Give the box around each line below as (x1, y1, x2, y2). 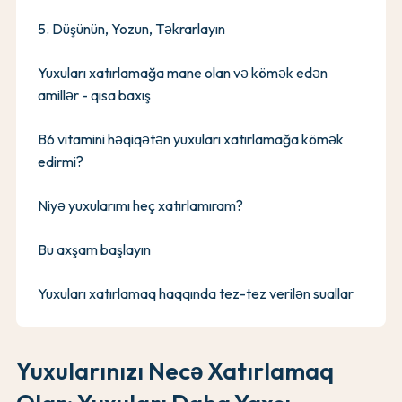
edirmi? (38, 152, 83, 170)
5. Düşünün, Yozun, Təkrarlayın (38, 19, 225, 38)
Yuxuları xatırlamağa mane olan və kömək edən (38, 63, 328, 82)
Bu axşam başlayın (38, 240, 151, 258)
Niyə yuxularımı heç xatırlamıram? (38, 196, 243, 214)
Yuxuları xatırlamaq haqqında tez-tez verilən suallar (38, 284, 354, 302)
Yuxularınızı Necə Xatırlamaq (16, 355, 334, 386)
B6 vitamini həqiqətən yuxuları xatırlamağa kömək (38, 129, 344, 148)
